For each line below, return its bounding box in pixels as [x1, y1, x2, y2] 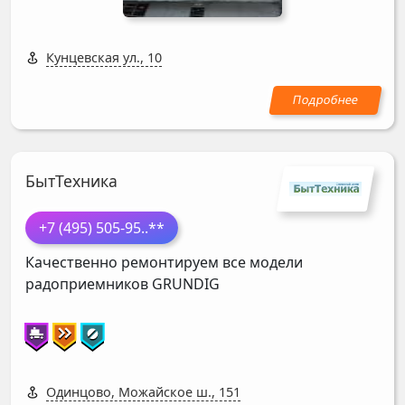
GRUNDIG [152, 274, 220, 295]
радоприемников [25, 274, 152, 295]
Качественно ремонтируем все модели [25, 252, 303, 273]
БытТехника [25, 170, 118, 193]
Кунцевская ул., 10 [46, 48, 162, 66]
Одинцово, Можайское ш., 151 [46, 383, 240, 401]
